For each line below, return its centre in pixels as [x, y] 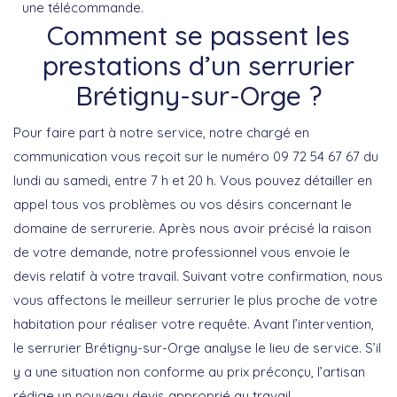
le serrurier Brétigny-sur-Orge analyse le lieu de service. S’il [197, 347]
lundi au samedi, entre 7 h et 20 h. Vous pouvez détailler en [193, 180]
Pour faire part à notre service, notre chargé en [161, 132]
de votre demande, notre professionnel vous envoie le [182, 252]
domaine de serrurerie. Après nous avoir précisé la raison [192, 228]
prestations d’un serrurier [198, 65]
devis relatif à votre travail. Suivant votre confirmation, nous [198, 276]
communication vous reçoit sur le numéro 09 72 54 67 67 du [196, 156]
